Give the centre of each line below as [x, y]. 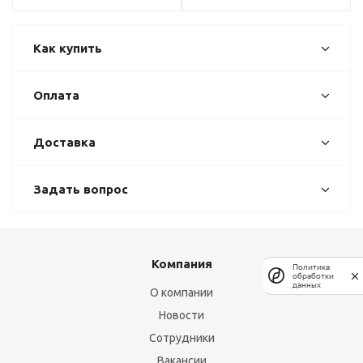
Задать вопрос [81, 190]
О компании [181, 293]
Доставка [64, 143]
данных [307, 284]
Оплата [56, 96]
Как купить [68, 49]
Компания [181, 264]
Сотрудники [181, 338]
